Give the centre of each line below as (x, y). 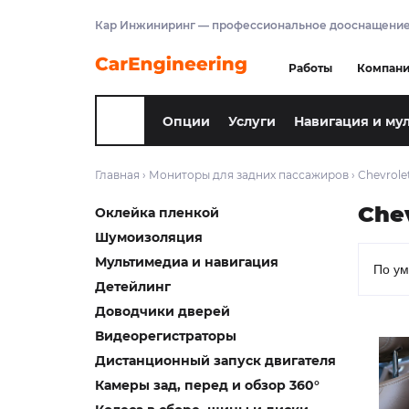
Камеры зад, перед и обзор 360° (207, 385)
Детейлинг (133, 287)
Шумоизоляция (149, 237)
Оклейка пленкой (157, 213)
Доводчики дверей (163, 311)
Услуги (252, 122)
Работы (310, 68)
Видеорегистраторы (166, 336)
